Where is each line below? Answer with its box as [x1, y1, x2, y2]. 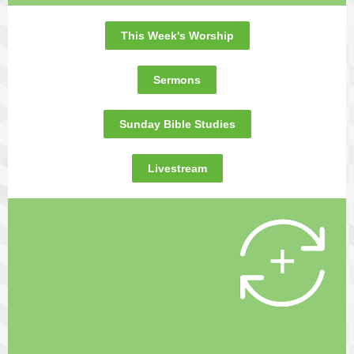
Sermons [153, 73, 201, 86]
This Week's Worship [120, 29, 234, 42]
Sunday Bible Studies [119, 118, 235, 130]
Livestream [147, 162, 207, 175]
